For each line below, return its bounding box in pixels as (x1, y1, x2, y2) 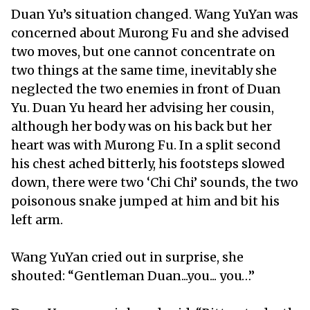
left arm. (11, 211, 66, 228)
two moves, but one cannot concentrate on (11, 43, 275, 60)
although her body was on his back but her (11, 118, 272, 134)
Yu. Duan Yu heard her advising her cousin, (11, 99, 274, 116)
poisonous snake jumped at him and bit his (11, 192, 280, 209)
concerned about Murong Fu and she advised (11, 24, 289, 41)
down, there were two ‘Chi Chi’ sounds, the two (11, 174, 298, 190)
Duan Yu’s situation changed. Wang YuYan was (11, 6, 298, 22)
